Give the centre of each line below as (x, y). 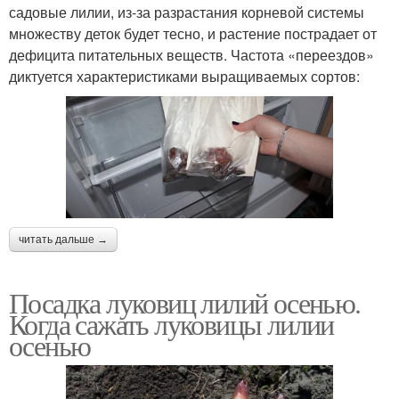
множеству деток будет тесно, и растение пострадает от (193, 33)
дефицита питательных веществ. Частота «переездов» (191, 54)
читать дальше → (63, 239)
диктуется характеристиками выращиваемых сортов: (184, 76)
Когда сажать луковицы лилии (171, 323)
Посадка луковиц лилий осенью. (185, 302)
